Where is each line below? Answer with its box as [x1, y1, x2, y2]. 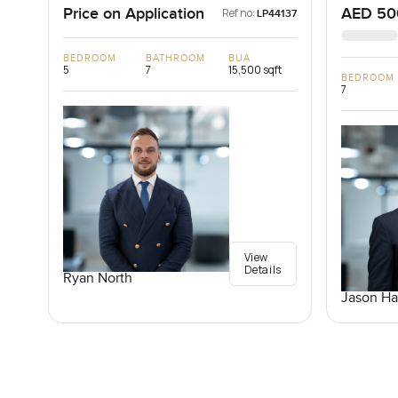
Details [243, 262, 282, 278]
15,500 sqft [227, 62, 282, 78]
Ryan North [62, 270, 132, 288]
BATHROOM [145, 52, 206, 65]
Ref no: [221, 5, 255, 21]
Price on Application [62, 4, 204, 24]
